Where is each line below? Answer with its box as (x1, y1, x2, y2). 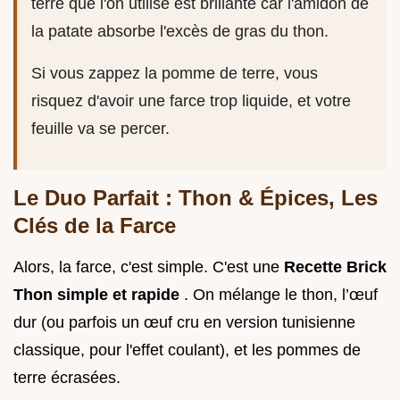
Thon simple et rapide (13, 285, 184, 304)
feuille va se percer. (31, 119, 170, 137)
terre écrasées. (13, 368, 121, 387)
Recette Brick (284, 257, 387, 276)
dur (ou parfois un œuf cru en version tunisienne (13, 312, 355, 331)
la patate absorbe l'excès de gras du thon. (31, 21, 329, 40)
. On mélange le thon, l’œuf (184, 285, 378, 304)
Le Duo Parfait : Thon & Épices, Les (13, 185, 378, 210)
